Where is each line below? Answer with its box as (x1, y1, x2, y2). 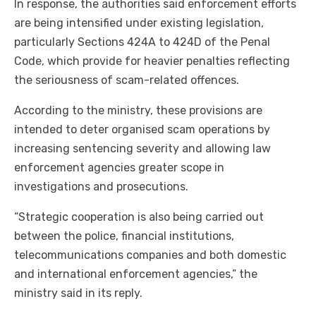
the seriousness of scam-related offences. (14, 73, 239, 87)
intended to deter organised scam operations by (14, 123, 270, 137)
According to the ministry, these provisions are (14, 104, 262, 118)
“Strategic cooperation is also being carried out (14, 210, 264, 224)
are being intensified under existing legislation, (14, 16, 264, 30)
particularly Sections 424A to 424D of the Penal (14, 35, 270, 49)
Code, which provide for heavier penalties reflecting (14, 54, 290, 68)
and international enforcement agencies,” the (14, 267, 257, 281)
